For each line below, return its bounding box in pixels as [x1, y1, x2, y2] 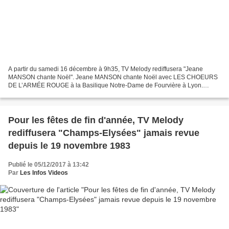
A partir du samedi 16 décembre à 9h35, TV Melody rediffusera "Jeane [8, 65, 203, 73]
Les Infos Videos [20, 169, 68, 176]
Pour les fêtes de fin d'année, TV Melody [8, 114, 184, 125]
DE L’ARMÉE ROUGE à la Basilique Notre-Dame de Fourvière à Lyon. [8, 81, 203, 89]
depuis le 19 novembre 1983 [8, 140, 130, 151]
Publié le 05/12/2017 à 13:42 [8, 161, 89, 168]
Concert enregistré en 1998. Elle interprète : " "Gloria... [8, 89, 158, 97]
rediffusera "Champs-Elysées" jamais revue [8, 127, 199, 138]
